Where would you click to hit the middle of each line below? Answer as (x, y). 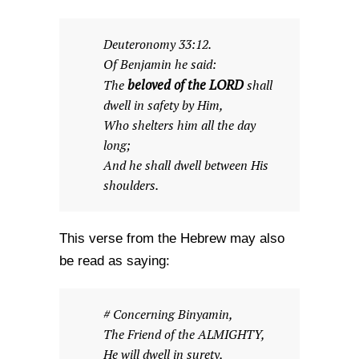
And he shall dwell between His (186, 165)
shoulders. (131, 186)
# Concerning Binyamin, (168, 315)
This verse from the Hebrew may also (172, 238)
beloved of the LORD (186, 85)
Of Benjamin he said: (160, 65)
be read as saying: (115, 261)
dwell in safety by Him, (163, 105)
